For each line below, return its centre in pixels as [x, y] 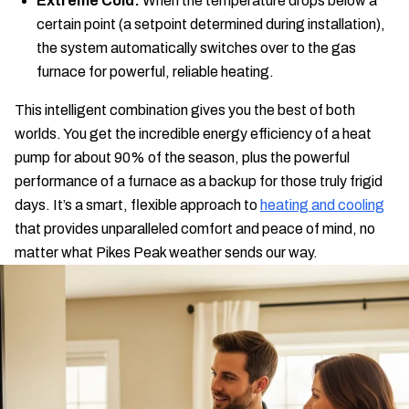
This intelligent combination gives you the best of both [185, 110]
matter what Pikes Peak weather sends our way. [166, 252]
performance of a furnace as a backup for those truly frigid [199, 181]
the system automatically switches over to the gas [196, 48]
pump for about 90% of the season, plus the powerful [182, 157]
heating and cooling [322, 205]
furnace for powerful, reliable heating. [155, 72]
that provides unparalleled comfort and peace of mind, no [195, 229]
